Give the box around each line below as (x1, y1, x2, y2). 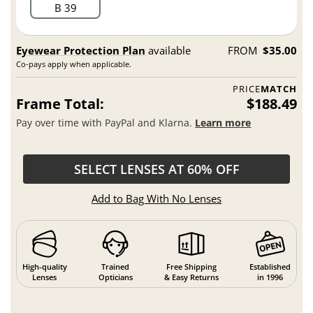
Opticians (98, 271, 133, 282)
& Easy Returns (163, 271, 219, 282)
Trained (101, 261, 130, 272)
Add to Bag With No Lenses (92, 191, 221, 206)
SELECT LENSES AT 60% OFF (73, 161, 240, 178)
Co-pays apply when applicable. (16, 59, 132, 70)
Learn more (195, 115, 252, 129)
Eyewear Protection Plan (16, 43, 146, 58)
